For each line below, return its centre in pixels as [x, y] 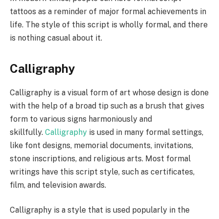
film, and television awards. [58, 185]
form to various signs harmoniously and [81, 119]
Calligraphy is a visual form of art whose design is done [109, 92]
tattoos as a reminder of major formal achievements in [108, 11]
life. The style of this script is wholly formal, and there [109, 24]
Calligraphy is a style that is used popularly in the [100, 210]
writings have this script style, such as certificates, [102, 172]
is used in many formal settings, [145, 132]
